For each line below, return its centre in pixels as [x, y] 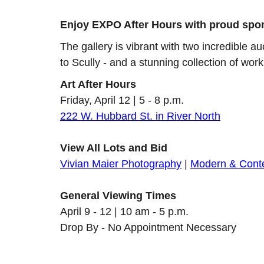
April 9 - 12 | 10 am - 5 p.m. [124, 212]
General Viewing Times [118, 196]
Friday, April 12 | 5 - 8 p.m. [122, 100]
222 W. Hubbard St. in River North [140, 116]
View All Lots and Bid [114, 148]
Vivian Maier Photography [121, 164]
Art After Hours [98, 85]
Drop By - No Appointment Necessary [148, 228]
